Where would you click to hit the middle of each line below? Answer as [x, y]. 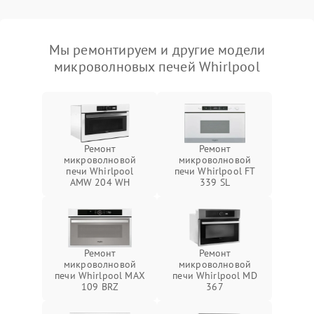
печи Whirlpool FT [215, 171]
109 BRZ [100, 287]
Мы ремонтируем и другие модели [157, 50]
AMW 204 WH [100, 182]
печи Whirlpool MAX [100, 275]
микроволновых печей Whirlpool [157, 67]
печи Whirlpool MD [215, 275]
